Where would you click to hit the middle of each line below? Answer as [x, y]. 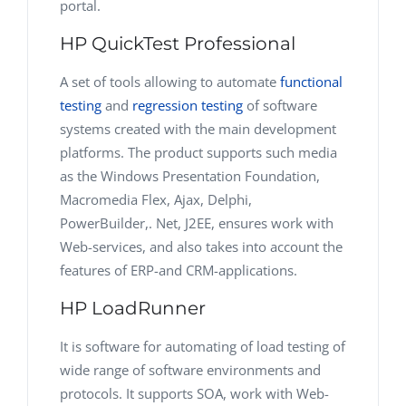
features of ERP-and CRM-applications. [179, 270]
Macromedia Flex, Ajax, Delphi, [156, 199]
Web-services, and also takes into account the [201, 246]
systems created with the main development [198, 129]
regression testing [188, 105]
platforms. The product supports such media [198, 152]
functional [311, 82]
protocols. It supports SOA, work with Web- [194, 393]
